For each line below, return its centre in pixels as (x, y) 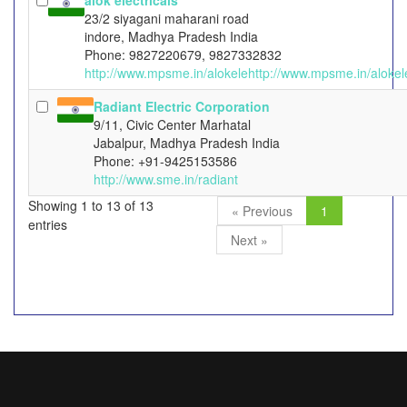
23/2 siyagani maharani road (167, 18)
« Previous (262, 211)
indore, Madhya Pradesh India (171, 36)
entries (48, 224)
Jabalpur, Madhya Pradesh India (187, 143)
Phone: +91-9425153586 (165, 161)
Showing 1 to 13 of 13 (91, 205)
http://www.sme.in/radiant (166, 179)
